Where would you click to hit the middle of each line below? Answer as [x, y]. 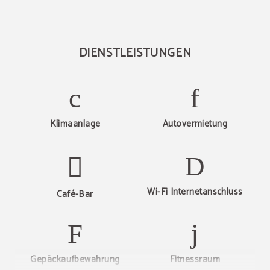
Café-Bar [75, 194]
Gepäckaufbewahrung [75, 259]
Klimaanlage [75, 124]
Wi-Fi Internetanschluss [195, 192]
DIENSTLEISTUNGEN [135, 53]
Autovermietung [195, 124]
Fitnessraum [195, 259]
